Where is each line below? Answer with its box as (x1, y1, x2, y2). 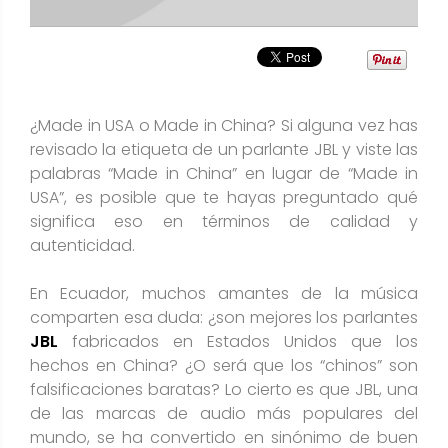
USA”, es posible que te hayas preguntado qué (30, 185, 418, 209)
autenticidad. (30, 233, 139, 257)
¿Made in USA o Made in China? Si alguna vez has (30, 113, 418, 137)
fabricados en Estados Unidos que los (58, 329, 418, 353)
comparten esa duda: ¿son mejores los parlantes (30, 305, 418, 329)
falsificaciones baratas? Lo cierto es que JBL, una (30, 377, 418, 401)
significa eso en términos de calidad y (30, 209, 418, 233)
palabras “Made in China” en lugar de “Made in (30, 161, 418, 185)
